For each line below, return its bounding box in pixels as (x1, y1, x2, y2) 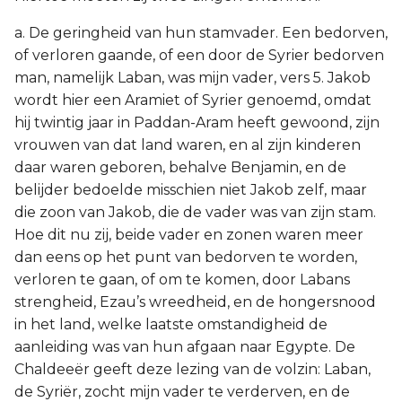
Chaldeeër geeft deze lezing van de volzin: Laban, (14, 361, 371, 378)
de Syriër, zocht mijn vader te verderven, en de (14, 383, 350, 400)
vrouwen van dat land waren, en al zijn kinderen (14, 136, 361, 153)
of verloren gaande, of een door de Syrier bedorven (14, 47, 384, 64)
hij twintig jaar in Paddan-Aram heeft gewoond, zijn (14, 114, 380, 131)
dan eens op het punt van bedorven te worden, (14, 249, 357, 266)
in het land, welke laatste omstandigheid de (14, 316, 328, 333)
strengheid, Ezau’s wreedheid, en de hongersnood (14, 293, 376, 310)
